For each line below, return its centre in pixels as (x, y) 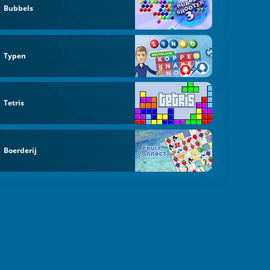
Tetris (14, 103)
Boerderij (20, 151)
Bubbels (19, 8)
